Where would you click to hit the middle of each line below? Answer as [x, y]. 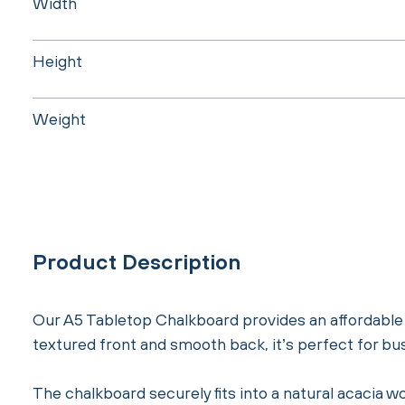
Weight [59, 118]
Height [57, 61]
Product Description [137, 262]
